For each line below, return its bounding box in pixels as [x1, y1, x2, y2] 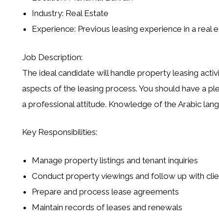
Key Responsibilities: [22, 127, 97, 137]
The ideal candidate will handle [22, 67, 137, 78]
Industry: [31, 8, 64, 19]
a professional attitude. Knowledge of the [22, 99, 178, 109]
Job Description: [22, 52, 83, 62]
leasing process [77, 83, 136, 93]
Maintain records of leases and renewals [31, 202, 182, 212]
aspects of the [22, 83, 78, 93]
